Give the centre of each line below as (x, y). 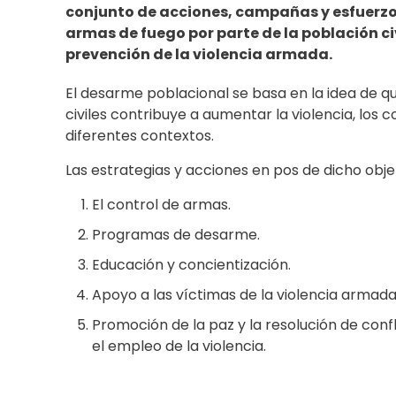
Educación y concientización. (191, 265)
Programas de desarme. (176, 235)
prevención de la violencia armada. (200, 55)
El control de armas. (161, 205)
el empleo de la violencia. (179, 346)
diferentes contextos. (140, 136)
